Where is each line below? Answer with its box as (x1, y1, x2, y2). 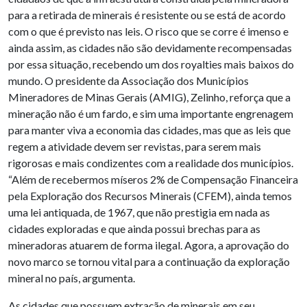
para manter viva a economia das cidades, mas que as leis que (8, 123, 291, 136)
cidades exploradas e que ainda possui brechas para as (8, 221, 260, 235)
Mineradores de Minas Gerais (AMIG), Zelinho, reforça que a (8, 90, 291, 103)
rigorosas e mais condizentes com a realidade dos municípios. (8, 156, 293, 169)
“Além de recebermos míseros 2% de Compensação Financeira (8, 172, 298, 186)
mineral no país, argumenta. (8, 271, 135, 284)
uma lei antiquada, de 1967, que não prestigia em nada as (8, 205, 270, 219)
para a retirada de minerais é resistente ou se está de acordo (8, 8, 286, 21)
